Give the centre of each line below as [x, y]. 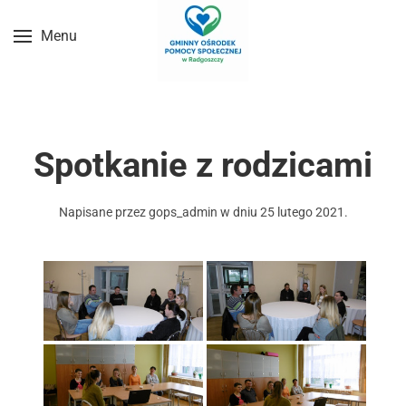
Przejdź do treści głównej [120, 51]
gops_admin [183, 212]
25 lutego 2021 [302, 212]
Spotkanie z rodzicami [203, 165]
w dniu [238, 212]
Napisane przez [103, 212]
